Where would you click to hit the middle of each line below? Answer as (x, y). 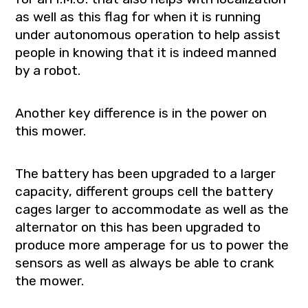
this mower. (51, 131)
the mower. (50, 280)
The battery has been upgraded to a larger (146, 173)
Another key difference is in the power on (141, 113)
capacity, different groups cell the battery (144, 191)
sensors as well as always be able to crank (145, 263)
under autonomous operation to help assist (148, 34)
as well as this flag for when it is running (138, 16)
